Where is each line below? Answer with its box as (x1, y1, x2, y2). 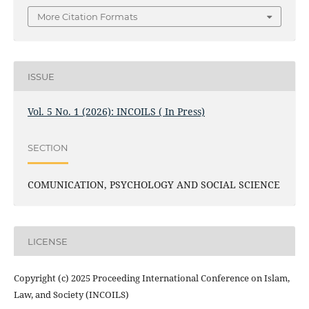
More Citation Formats (37, 11, 137, 23)
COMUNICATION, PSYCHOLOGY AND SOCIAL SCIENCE (27, 178, 280, 192)
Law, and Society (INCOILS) (13, 288, 129, 301)
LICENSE (27, 235, 68, 247)
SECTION (27, 141, 68, 153)
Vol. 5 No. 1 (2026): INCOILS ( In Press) (27, 105, 205, 119)
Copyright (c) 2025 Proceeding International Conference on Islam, (13, 272, 290, 285)
